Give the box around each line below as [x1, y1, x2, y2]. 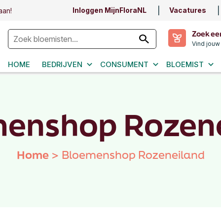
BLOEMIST [166, 60, 204, 69]
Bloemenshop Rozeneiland [61, 147, 205, 162]
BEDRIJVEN [42, 60, 82, 69]
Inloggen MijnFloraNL [73, 6, 147, 14]
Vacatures [169, 6, 206, 14]
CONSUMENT [100, 60, 148, 69]
